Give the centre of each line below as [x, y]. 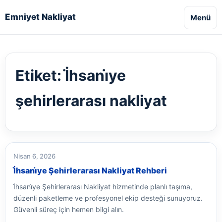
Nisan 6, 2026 [34, 156]
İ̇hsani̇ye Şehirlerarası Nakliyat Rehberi [90, 170]
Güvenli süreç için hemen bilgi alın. [69, 209]
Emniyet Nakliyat [40, 17]
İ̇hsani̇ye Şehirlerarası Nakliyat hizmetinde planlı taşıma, [103, 187]
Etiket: [40, 75]
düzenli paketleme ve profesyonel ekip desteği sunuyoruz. [108, 198]
